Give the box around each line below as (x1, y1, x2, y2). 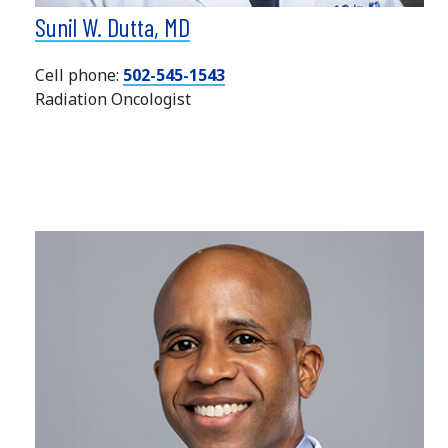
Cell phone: (34, 63, 123, 86)
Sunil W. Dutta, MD (34, 10, 190, 42)
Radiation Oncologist (34, 87, 191, 110)
